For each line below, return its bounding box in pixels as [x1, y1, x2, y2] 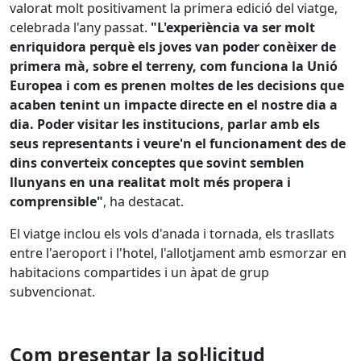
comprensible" [10, 193, 103, 210]
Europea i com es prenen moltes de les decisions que [10, 77, 344, 94]
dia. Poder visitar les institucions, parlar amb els [10, 115, 320, 133]
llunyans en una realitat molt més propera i [10, 173, 291, 191]
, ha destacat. [103, 193, 184, 210]
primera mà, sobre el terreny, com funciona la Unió [10, 57, 338, 75]
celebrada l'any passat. [10, 19, 151, 36]
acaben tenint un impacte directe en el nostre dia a [10, 96, 338, 114]
